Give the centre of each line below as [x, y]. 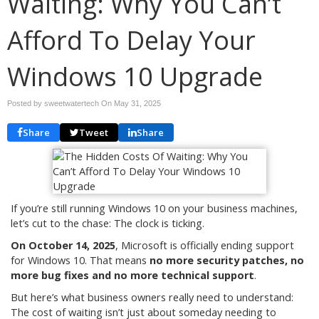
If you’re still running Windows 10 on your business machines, [154, 208]
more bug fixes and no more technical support [132, 275]
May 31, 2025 [137, 103]
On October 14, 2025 [63, 245]
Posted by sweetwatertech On [61, 103]
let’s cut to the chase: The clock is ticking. [108, 223]
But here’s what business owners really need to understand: [152, 297]
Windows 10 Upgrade [135, 77]
